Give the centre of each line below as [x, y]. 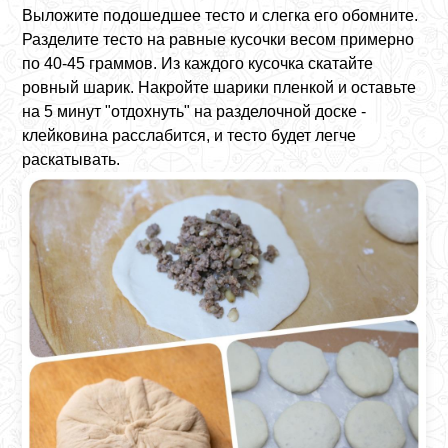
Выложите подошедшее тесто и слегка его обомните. [220, 15]
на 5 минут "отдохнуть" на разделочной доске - [194, 111]
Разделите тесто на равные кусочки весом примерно [218, 39]
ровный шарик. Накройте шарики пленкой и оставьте [219, 87]
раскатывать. [71, 159]
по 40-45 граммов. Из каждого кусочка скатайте [198, 63]
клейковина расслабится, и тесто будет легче [189, 135]
